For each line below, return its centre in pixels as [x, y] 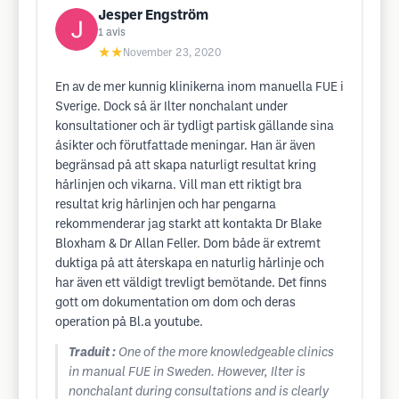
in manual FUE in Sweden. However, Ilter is [187, 373]
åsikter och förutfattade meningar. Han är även [185, 147]
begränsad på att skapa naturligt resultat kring [186, 166]
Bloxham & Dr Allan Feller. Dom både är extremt [188, 244]
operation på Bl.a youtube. [129, 323]
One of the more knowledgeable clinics [226, 353]
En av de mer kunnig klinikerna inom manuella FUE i [199, 88]
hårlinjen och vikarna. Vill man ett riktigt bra [179, 186]
